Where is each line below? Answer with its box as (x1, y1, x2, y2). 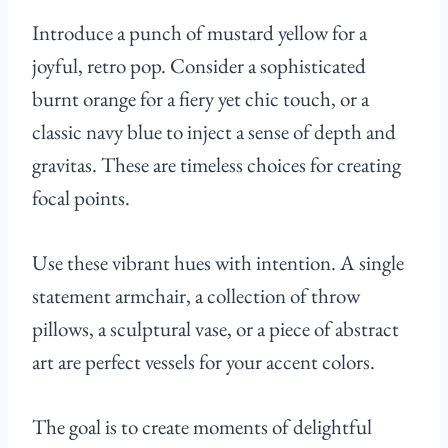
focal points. (32, 184, 130, 212)
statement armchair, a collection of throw (32, 282, 360, 310)
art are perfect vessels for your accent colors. (32, 348, 375, 376)
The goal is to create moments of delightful (32, 413, 372, 441)
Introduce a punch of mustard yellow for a (32, 19, 367, 47)
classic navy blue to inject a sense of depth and (32, 118, 396, 146)
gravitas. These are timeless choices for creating (32, 151, 401, 179)
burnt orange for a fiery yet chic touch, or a (32, 85, 369, 113)
